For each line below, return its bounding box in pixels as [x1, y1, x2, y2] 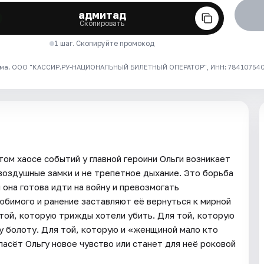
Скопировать [80, 18, 125, 28]
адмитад [78, 8, 126, 21]
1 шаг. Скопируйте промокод [54, 38, 155, 48]
